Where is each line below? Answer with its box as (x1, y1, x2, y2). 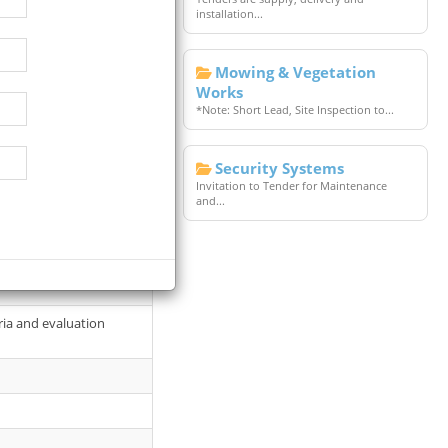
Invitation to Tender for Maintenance (196, 178, 388, 193)
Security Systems (215, 158, 345, 178)
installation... (196, 6, 264, 21)
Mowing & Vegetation (215, 62, 377, 82)
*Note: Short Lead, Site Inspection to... (196, 102, 395, 117)
